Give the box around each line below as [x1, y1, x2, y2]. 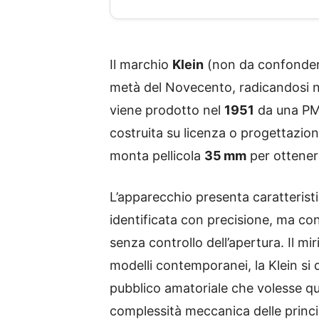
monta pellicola [110, 148, 204, 163]
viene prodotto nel [110, 103, 224, 117]
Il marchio [110, 57, 172, 72]
